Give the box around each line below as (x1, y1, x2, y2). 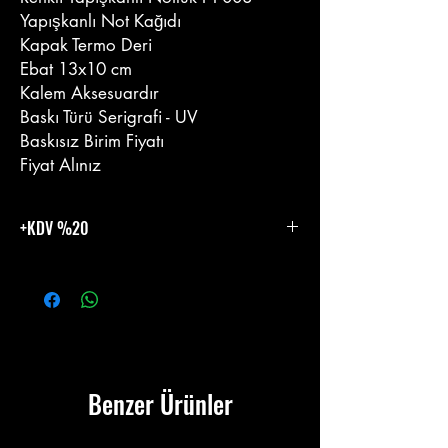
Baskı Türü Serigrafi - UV (20, 106, 198, 129)
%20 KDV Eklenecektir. (20, 257, 162, 277)
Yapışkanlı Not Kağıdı (20, 10, 181, 33)
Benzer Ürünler (87, 385, 233, 423)
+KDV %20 (20, 216, 89, 241)
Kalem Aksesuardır (20, 82, 159, 105)
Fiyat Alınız (20, 154, 101, 177)
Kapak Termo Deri (20, 34, 152, 57)
